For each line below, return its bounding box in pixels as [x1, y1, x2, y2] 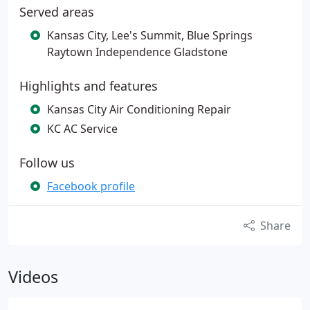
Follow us [19, 154, 75, 171]
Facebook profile [47, 179, 135, 194]
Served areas [19, 3, 94, 20]
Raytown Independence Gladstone [47, 44, 228, 60]
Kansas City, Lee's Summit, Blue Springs [47, 28, 253, 43]
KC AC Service [47, 121, 118, 136]
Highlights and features [19, 77, 158, 94]
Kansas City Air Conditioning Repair [47, 102, 231, 117]
